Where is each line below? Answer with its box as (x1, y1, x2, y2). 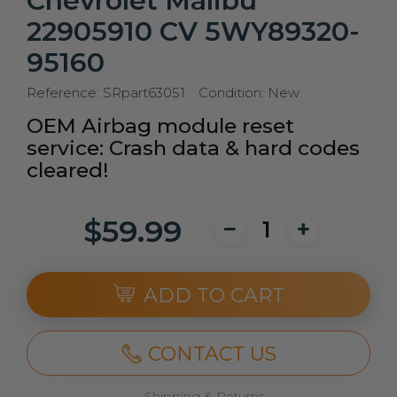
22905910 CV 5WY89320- (27, 15, 360, 48)
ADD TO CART (143, 283, 284, 307)
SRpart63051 (103, 84, 185, 101)
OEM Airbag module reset (27, 113, 294, 138)
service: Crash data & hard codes (27, 136, 360, 160)
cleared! (27, 158, 109, 183)
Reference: (27, 84, 99, 101)
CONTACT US (147, 342, 276, 366)
